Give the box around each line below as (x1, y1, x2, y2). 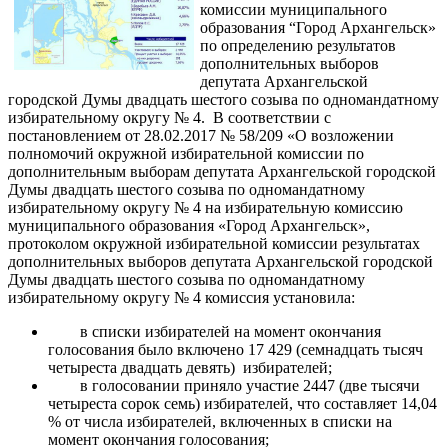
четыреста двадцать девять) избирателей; (48, 359, 332, 376)
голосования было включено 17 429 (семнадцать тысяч (48, 341, 423, 358)
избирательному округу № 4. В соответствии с (8, 109, 331, 126)
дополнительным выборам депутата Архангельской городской (8, 163, 436, 180)
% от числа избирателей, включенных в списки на (48, 413, 392, 430)
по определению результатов (200, 37, 396, 54)
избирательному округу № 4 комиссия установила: (8, 289, 355, 306)
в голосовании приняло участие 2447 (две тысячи (80, 377, 420, 394)
